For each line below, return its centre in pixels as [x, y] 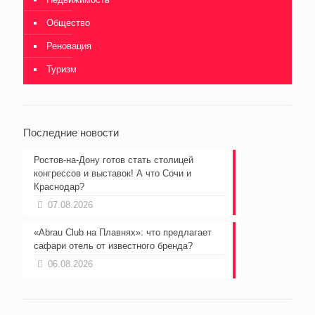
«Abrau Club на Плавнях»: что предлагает [123, 232]
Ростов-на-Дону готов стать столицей [114, 160]
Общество [68, 22]
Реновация [69, 46]
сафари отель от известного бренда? [113, 245]
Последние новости [71, 132]
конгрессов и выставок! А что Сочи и [112, 173]
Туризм [62, 69]
